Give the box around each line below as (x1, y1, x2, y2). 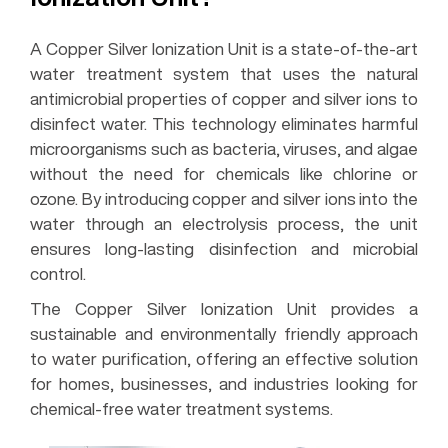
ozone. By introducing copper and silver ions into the (30, 189, 418, 207)
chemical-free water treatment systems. (30, 399, 333, 417)
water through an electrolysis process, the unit (30, 214, 418, 232)
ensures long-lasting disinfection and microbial (30, 239, 418, 257)
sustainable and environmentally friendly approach (30, 324, 418, 342)
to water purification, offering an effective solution (30, 349, 418, 367)
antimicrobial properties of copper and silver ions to (30, 89, 418, 107)
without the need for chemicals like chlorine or (30, 164, 418, 182)
